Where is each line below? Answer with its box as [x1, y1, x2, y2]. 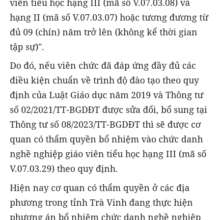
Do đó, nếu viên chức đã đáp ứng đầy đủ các [10, 59, 196, 72]
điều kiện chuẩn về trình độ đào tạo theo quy [10, 74, 199, 86]
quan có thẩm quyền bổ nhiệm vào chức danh [10, 133, 203, 145]
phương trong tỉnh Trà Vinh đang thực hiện [10, 196, 193, 208]
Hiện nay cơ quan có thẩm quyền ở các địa [10, 181, 190, 193]
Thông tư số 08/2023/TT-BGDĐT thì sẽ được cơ [10, 118, 201, 131]
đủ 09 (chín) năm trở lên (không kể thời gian [10, 26, 197, 38]
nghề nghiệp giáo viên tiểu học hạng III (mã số [10, 148, 206, 160]
